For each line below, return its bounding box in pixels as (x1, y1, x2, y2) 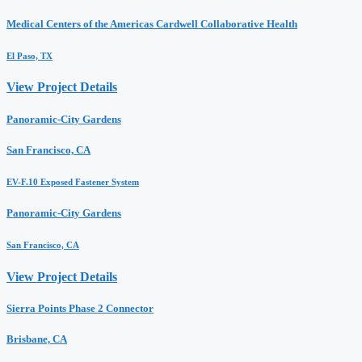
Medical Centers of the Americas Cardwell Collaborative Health (6, 17, 297, 30)
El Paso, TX (6, 50, 53, 61)
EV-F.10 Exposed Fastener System (6, 176, 139, 187)
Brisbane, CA (6, 333, 67, 346)
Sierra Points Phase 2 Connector (6, 301, 154, 314)
